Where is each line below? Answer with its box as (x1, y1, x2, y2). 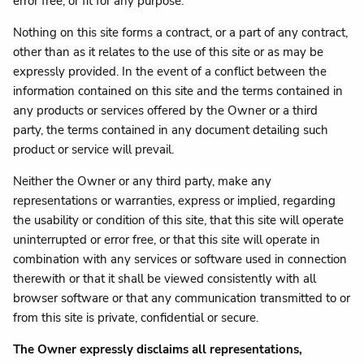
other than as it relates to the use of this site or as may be (13, 43, 324, 60)
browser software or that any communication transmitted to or (13, 289, 351, 306)
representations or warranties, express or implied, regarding (13, 192, 336, 209)
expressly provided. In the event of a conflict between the (13, 63, 327, 80)
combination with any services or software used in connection (13, 250, 348, 267)
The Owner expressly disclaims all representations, (13, 340, 303, 357)
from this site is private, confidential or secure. (13, 309, 259, 326)
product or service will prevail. (13, 141, 175, 158)
